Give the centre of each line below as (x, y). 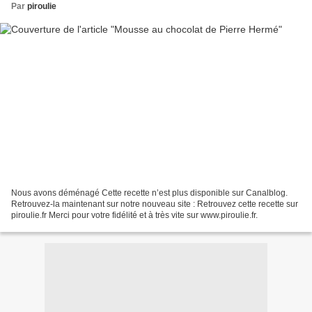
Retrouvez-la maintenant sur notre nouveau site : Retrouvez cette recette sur (155, 204)
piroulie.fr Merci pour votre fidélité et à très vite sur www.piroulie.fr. (134, 215)
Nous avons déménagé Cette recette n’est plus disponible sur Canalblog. (149, 193)
